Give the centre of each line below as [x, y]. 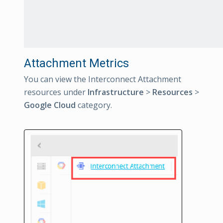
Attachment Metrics [76, 63]
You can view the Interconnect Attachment [103, 79]
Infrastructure [116, 92]
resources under [56, 92]
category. [94, 105]
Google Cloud [50, 105]
